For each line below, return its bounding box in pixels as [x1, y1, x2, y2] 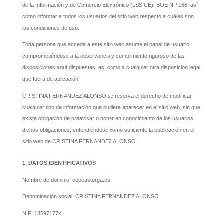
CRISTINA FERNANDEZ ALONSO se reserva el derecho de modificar [22, 92, 192, 99]
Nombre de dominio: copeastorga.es [22, 176, 110, 183]
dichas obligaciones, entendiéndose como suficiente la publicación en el [22, 126, 194, 133]
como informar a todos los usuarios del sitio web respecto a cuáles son [22, 13, 194, 19]
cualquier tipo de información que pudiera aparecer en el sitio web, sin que [22, 104, 200, 110]
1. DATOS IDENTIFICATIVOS [22, 160, 96, 166]
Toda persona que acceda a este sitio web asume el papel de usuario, [22, 41, 191, 48]
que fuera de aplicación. [22, 76, 80, 82]
